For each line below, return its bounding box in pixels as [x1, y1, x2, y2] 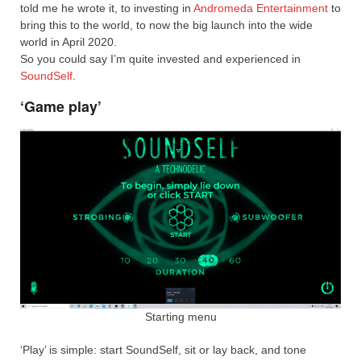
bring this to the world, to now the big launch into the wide [20, 18, 313, 31]
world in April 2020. [20, 35, 117, 48]
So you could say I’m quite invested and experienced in [20, 52, 301, 65]
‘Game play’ [20, 95, 102, 117]
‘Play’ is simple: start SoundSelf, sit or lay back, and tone [20, 342, 306, 356]
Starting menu [144, 309, 217, 323]
